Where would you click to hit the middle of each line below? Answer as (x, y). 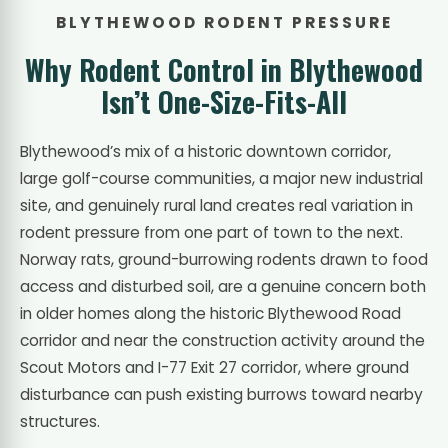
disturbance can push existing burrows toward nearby (221, 394)
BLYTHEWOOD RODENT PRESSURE (224, 22)
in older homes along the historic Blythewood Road (210, 313)
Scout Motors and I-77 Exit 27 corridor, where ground (214, 367)
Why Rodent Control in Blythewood (224, 69)
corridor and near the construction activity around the (222, 340)
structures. (60, 421)
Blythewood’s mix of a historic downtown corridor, (205, 151)
